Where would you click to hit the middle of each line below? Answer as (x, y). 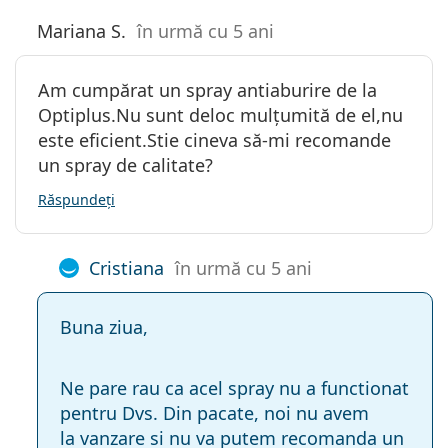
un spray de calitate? (125, 164)
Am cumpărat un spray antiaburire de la (207, 89)
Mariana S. (81, 30)
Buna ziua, (104, 326)
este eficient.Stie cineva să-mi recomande (214, 139)
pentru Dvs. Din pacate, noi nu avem (214, 412)
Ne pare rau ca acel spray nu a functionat (234, 387)
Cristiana (126, 267)
